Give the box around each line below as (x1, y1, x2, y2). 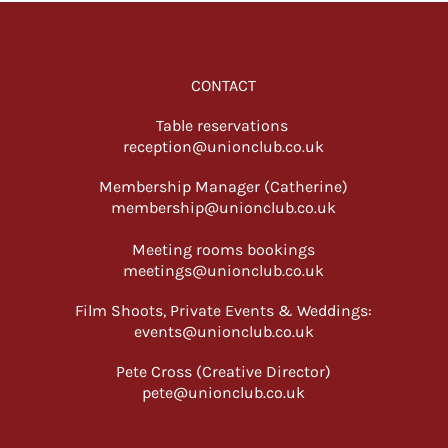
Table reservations (155, 116, 292, 135)
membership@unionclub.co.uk (111, 198, 337, 217)
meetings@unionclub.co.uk (123, 261, 325, 280)
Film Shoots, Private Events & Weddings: (75, 301, 373, 320)
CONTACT (191, 76, 257, 95)
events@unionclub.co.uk (133, 322, 314, 341)
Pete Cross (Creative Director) (116, 362, 332, 381)
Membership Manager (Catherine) (99, 177, 349, 196)
